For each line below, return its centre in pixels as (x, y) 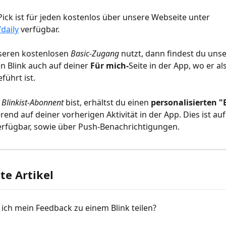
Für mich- (109, 66)
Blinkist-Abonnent (33, 102)
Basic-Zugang (95, 54)
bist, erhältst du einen (107, 102)
